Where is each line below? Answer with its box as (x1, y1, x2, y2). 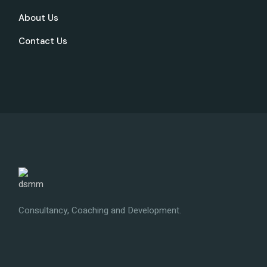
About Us (18, 12, 59, 24)
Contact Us (18, 35, 68, 47)
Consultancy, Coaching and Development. (18, 204, 182, 217)
